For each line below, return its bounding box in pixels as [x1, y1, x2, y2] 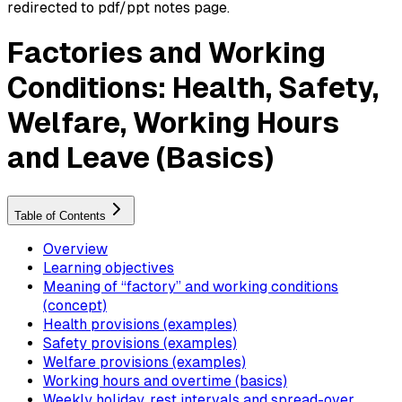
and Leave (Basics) [7, 142, 274, 175]
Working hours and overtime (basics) [43, 371, 287, 389]
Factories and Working [7, 37, 326, 70]
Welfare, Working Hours [7, 107, 339, 140]
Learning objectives [43, 258, 174, 276]
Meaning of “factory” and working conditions [43, 277, 338, 295]
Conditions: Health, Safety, [7, 72, 379, 105]
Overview [43, 240, 108, 258]
